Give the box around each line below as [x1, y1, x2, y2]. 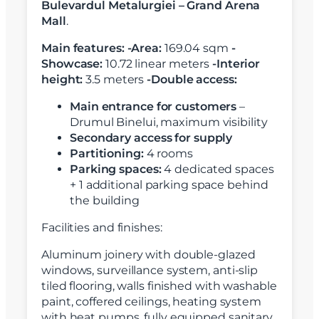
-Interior [212, 57, 261, 71]
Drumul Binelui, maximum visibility [70, 115, 268, 130]
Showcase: [41, 57, 103, 71]
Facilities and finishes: [41, 221, 162, 235]
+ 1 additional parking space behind [70, 178, 268, 192]
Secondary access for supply [70, 131, 233, 145]
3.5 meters [83, 73, 147, 87]
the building [70, 194, 140, 208]
